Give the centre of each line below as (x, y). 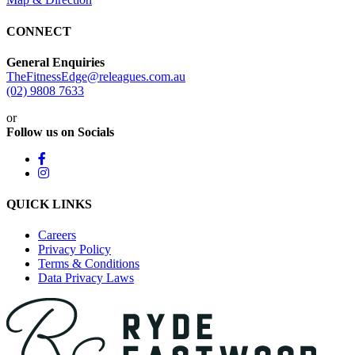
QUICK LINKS (49, 204)
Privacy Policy (74, 250)
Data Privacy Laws (86, 278)
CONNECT (39, 31)
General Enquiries (55, 62)
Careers (57, 235)
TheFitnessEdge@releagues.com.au (96, 76)
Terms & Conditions (89, 264)
